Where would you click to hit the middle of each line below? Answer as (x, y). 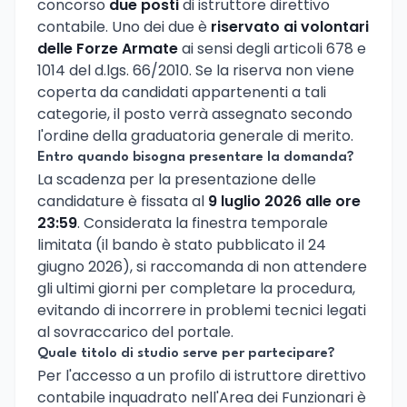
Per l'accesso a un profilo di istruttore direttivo (202, 375)
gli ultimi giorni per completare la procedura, (196, 288)
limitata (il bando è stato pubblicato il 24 (182, 244)
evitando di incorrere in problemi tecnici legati (202, 310)
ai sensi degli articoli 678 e (272, 48)
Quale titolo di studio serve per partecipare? (186, 353)
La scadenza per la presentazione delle (177, 179)
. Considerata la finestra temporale (203, 223)
